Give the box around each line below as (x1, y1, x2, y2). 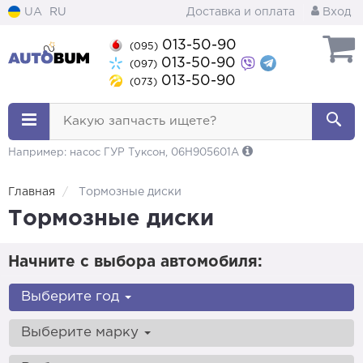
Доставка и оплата (186, 7, 295, 17)
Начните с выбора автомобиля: (8, 255, 263, 269)
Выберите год (21, 291, 123, 303)
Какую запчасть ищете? (63, 116, 216, 126)
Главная (8, 187, 55, 197)
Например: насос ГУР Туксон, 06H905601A (8, 148, 242, 157)
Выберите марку (21, 327, 143, 339)
